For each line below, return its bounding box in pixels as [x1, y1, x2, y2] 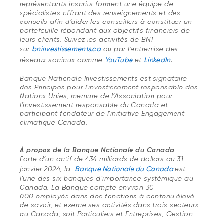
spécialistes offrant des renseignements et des [20, 9, 180, 17]
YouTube [105, 56, 133, 64]
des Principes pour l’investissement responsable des [20, 83, 198, 91]
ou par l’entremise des [103, 45, 178, 53]
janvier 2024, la [20, 165, 73, 173]
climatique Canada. [20, 118, 87, 126]
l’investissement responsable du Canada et [20, 101, 168, 109]
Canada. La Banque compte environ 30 [20, 183, 155, 191]
